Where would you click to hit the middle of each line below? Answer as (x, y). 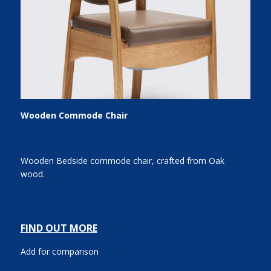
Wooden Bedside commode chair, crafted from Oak (122, 161)
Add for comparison (59, 252)
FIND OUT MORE (59, 228)
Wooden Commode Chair (74, 115)
